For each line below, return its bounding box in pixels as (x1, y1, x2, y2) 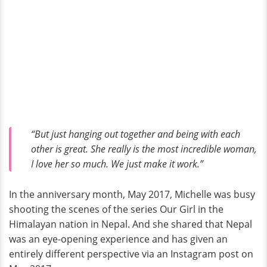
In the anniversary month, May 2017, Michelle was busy (9, 187, 255, 201)
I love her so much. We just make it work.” (31, 157, 203, 170)
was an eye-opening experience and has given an (9, 232, 228, 246)
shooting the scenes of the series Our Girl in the (9, 202, 223, 216)
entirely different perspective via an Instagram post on (9, 247, 253, 260)
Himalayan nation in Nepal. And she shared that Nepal (9, 217, 252, 231)
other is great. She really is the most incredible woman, (31, 142, 257, 156)
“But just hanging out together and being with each (31, 127, 240, 141)
